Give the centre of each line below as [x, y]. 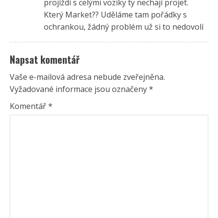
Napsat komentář [45, 59]
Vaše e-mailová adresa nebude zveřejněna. [87, 77]
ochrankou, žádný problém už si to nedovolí [124, 27]
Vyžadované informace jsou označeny [79, 89]
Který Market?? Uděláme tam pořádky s [115, 14]
